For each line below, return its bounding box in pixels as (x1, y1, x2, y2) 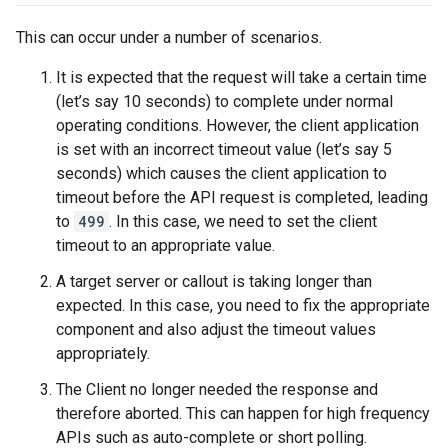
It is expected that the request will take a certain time (56, 68, 427, 88)
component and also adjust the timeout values (56, 320, 376, 340)
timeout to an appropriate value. (56, 236, 275, 256)
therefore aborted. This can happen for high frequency (56, 404, 430, 424)
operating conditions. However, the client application (56, 116, 419, 136)
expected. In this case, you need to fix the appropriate (56, 296, 430, 316)
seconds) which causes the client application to (56, 164, 387, 184)
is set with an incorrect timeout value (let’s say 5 (56, 140, 392, 160)
